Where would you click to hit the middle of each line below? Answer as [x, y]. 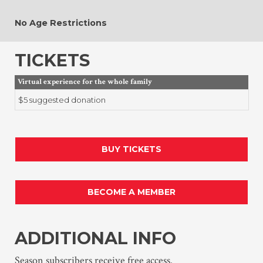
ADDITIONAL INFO [95, 238]
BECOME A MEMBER [131, 192]
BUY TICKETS [131, 149]
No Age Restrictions [61, 23]
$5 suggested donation [62, 100]
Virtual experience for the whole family [85, 82]
